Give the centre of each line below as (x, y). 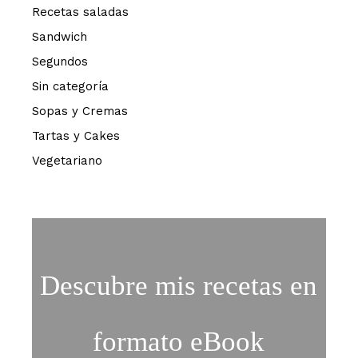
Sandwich (60, 37)
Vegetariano (68, 161)
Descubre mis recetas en (179, 286)
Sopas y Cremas (80, 111)
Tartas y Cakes (76, 136)
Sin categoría (71, 87)
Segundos (60, 62)
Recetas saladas (81, 12)
